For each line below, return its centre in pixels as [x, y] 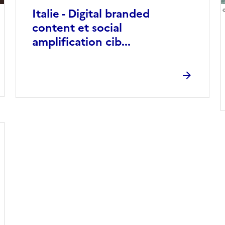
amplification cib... [81, 42]
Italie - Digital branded [91, 14]
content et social [77, 28]
